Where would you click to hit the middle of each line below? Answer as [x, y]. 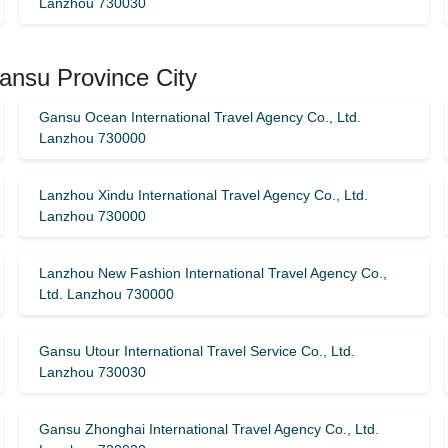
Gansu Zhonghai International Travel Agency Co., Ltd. [208, 429]
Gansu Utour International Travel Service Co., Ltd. [196, 351]
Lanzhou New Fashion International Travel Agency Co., [212, 273]
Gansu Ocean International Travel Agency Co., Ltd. [199, 117]
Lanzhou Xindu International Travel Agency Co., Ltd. [203, 195]
